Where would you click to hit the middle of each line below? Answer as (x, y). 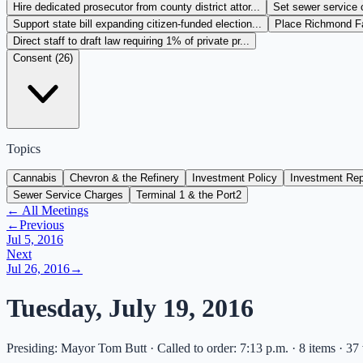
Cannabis (35, 178)
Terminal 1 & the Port (186, 195)
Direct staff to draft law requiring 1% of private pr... (131, 41)
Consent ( (36, 58)
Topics (23, 149)
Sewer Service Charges (68, 195)
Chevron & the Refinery (124, 178)
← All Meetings (47, 210)
